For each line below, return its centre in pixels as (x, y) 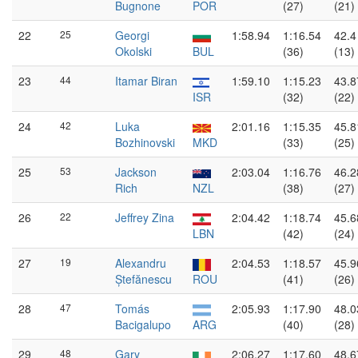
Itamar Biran (146, 81)
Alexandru (141, 263)
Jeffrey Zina (145, 217)
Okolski (133, 51)
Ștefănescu (143, 279)
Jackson (136, 172)
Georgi (132, 35)
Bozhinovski (145, 142)
